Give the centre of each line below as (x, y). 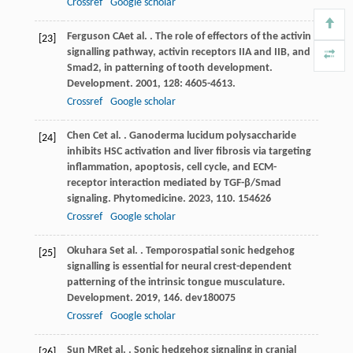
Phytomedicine (148, 199)
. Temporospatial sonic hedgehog (216, 251)
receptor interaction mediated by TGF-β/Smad (174, 183)
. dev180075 (207, 298)
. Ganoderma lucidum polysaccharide (208, 136)
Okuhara (87, 251)
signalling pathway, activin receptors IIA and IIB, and (188, 52)
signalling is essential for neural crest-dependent (179, 266)
